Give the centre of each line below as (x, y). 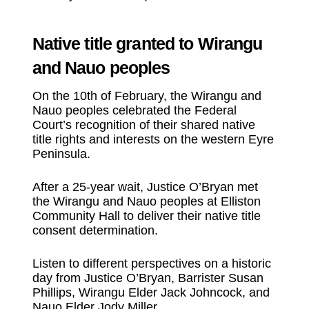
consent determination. (95, 230)
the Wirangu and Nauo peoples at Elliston (146, 201)
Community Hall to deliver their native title (146, 216)
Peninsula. (61, 153)
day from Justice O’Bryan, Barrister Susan (148, 278)
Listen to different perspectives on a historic (151, 263)
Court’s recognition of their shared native (143, 124)
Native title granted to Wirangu (147, 44)
